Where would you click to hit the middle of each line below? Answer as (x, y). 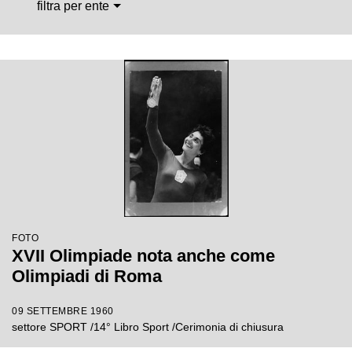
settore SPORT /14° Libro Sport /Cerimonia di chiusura (148, 327)
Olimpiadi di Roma (87, 276)
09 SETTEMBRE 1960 (63, 311)
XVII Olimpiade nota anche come (143, 256)
